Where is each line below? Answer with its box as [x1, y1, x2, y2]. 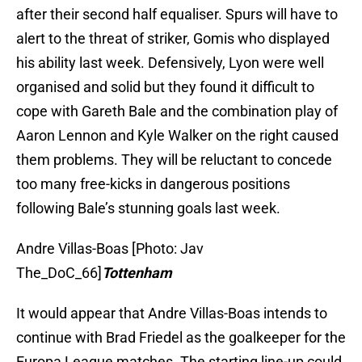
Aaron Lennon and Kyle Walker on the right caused [16, 127, 339, 145]
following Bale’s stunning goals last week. [16, 200, 280, 217]
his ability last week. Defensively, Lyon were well [16, 54, 324, 72]
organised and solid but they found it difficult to [16, 78, 314, 96]
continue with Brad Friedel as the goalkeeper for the [16, 329, 346, 347]
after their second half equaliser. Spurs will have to [16, 6, 338, 23]
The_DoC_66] [16, 264, 102, 282]
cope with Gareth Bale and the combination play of [16, 103, 338, 120]
